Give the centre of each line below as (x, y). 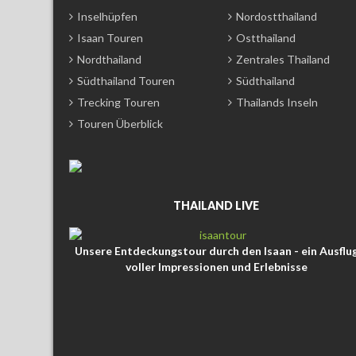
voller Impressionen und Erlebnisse (216, 266)
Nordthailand (109, 59)
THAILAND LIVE (216, 205)
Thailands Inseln (277, 102)
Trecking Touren (118, 102)
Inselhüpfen (107, 16)
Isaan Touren (110, 37)
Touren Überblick (120, 123)
